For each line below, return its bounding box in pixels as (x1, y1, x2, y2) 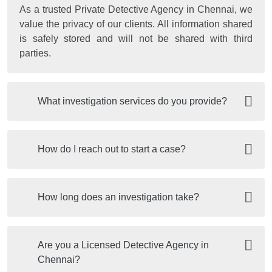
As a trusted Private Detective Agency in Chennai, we (19, 4, 253, 15)
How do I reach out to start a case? (38, 143, 186, 154)
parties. (19, 47, 51, 58)
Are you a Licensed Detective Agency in (38, 239, 209, 250)
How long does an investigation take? (38, 191, 199, 202)
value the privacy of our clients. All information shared (19, 18, 253, 29)
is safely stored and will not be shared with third (19, 33, 253, 44)
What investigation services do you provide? (38, 95, 227, 106)
